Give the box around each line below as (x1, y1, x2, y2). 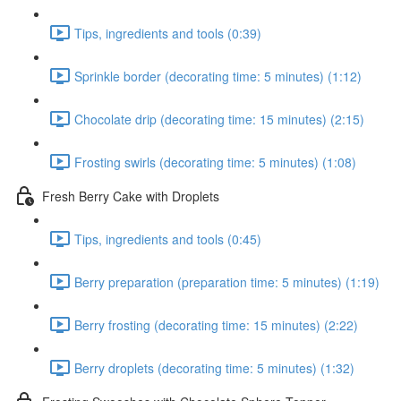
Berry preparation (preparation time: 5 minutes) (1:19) (74, 272, 380, 291)
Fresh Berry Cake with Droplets (42, 186, 219, 205)
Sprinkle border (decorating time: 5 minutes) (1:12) (74, 66, 362, 85)
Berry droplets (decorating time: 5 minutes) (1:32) (74, 358, 354, 377)
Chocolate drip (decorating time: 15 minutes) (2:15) (74, 109, 364, 128)
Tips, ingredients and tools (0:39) (74, 23, 261, 42)
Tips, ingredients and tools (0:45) (74, 229, 261, 248)
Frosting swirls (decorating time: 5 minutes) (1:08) (74, 152, 356, 171)
